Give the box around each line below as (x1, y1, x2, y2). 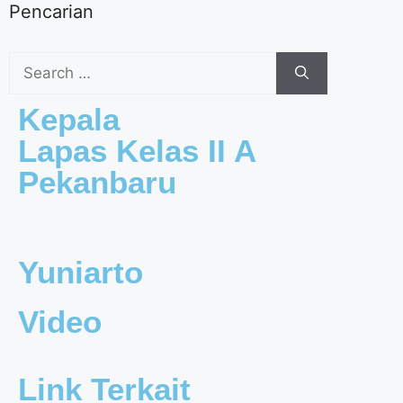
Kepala (18, 102, 120, 137)
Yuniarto (18, 255, 143, 290)
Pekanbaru (18, 165, 176, 200)
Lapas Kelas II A (18, 133, 255, 168)
